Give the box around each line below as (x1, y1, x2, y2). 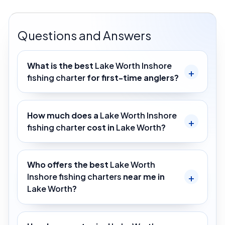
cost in (85, 122, 117, 133)
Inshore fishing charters (27, 171, 122, 182)
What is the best (27, 60, 95, 71)
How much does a (27, 109, 100, 121)
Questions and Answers (17, 28, 151, 43)
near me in (122, 171, 165, 182)
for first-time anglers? (85, 72, 179, 83)
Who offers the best (27, 159, 110, 170)
